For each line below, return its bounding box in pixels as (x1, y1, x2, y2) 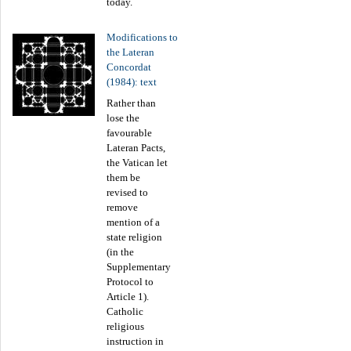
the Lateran (107, 45, 154, 58)
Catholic (107, 305, 143, 317)
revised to (107, 186, 148, 198)
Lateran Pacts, (107, 141, 165, 154)
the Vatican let (107, 156, 168, 168)
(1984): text (107, 75, 157, 88)
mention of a (107, 215, 160, 228)
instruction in (107, 335, 164, 347)
